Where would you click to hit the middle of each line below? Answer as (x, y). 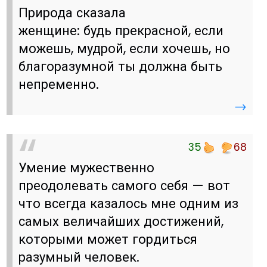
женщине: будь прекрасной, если (121, 30)
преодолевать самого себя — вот (125, 185)
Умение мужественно (87, 167)
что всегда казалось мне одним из (129, 203)
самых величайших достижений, (121, 221)
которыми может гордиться (108, 239)
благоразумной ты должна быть (121, 66)
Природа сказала (72, 13)
